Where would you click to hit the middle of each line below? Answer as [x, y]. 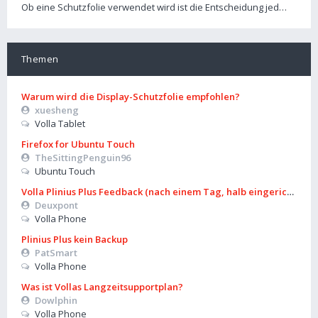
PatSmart [56, 253]
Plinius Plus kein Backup [75, 239]
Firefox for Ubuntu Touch [78, 144]
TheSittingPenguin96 [82, 158]
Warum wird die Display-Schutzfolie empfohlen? [131, 97]
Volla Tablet [60, 124]
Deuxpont [56, 205]
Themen [40, 59]
